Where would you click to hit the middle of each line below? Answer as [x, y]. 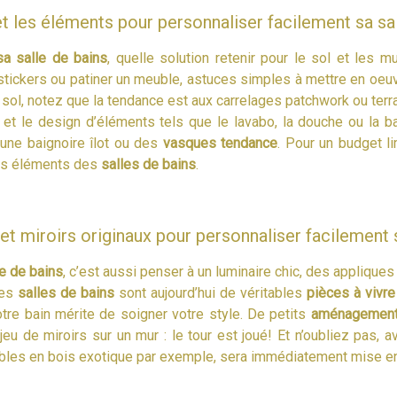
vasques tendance [218, 143]
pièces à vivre [351, 292]
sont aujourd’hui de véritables [210, 292]
